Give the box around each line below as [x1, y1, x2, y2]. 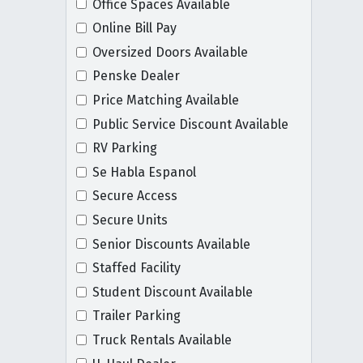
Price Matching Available [92, 92, 239, 108]
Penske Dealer [92, 68, 180, 84]
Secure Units [92, 211, 168, 228]
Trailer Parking [92, 308, 181, 324]
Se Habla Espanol [92, 164, 196, 180]
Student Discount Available [92, 284, 253, 300]
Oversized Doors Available [92, 44, 248, 60]
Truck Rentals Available [92, 331, 232, 348]
